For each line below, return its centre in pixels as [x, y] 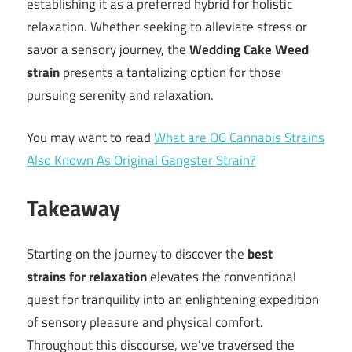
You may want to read [90, 138]
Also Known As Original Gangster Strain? [141, 161]
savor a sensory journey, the [108, 49]
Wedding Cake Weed [249, 49]
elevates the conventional [222, 277]
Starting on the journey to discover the [137, 254]
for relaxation [108, 277]
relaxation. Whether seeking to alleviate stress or [167, 26]
